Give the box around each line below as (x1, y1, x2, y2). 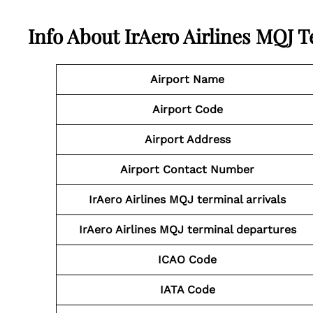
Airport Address (144, 133, 231, 146)
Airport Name (150, 73, 224, 86)
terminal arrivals (197, 193, 286, 206)
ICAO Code (158, 253, 217, 266)
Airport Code (152, 103, 223, 116)
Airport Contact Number (120, 163, 254, 176)
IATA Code (159, 283, 215, 296)
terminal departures (187, 223, 296, 236)
